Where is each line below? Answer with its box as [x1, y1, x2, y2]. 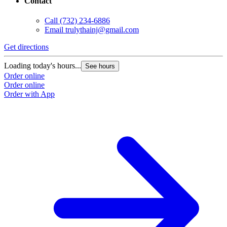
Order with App [4, 90, 55, 99]
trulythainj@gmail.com [65, 25, 139, 34]
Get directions [4, 43, 49, 52]
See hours [85, 62, 115, 70]
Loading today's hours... [4, 61, 81, 70]
